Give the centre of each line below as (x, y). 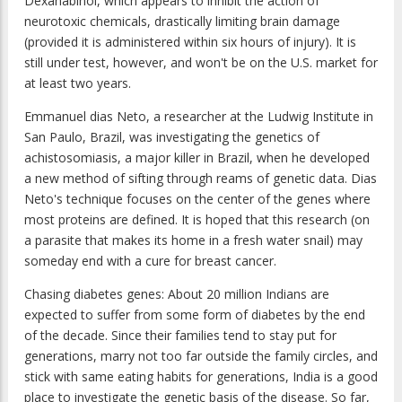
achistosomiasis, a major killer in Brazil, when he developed (197, 157)
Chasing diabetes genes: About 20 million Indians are (177, 293)
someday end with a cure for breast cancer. (150, 260)
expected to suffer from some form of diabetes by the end (195, 314)
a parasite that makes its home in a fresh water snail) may (193, 240)
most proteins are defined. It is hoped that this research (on (197, 219)
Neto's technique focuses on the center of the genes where (197, 198)
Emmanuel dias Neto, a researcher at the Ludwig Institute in (199, 116)
